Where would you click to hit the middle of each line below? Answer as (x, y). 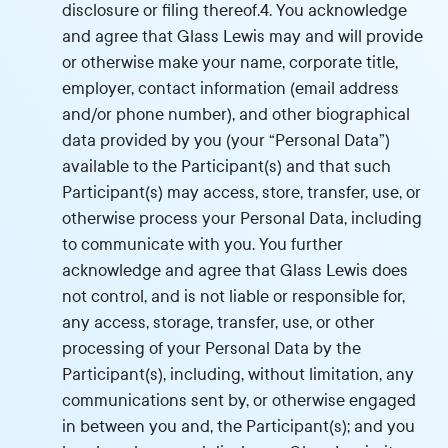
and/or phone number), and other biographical (236, 114)
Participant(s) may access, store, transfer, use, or (242, 192)
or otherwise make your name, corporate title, (230, 62)
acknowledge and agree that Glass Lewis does (235, 270)
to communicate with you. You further (203, 244)
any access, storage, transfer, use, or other (219, 322)
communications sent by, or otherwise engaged (239, 400)
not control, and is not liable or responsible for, (234, 296)
